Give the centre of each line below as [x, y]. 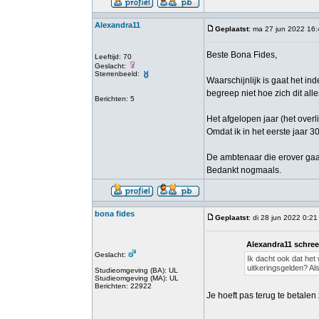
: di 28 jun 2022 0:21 [283, 218]
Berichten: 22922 [123, 286]
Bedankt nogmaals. [244, 170]
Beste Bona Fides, [242, 55]
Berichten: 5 [115, 99]
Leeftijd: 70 [113, 57]
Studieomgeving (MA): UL [137, 278]
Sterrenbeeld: [118, 74]
